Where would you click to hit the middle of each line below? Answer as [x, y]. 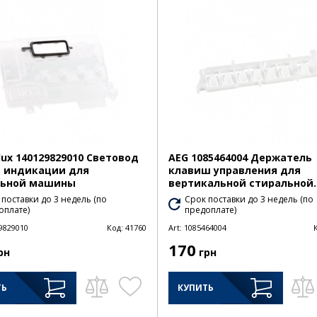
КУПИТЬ [195, 287]
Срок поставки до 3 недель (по [249, 199]
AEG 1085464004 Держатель [240, 157]
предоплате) [211, 209]
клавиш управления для [234, 170]
